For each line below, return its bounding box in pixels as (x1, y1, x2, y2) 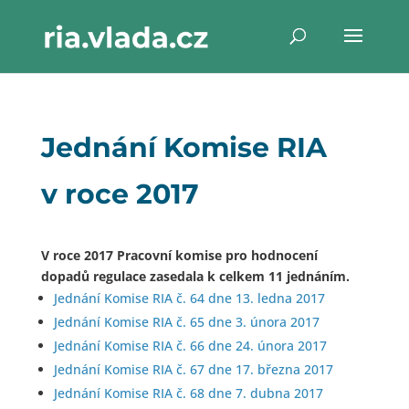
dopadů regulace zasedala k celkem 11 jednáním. (40, 267, 350, 285)
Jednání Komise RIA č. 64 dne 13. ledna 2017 (53, 289, 325, 307)
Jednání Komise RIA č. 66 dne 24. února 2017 (53, 337, 327, 354)
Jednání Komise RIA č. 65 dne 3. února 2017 (53, 313, 320, 330)
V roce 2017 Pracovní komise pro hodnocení (40, 246, 318, 264)
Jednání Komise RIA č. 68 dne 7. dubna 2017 (53, 384, 323, 402)
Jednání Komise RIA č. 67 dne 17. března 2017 (53, 361, 333, 378)
